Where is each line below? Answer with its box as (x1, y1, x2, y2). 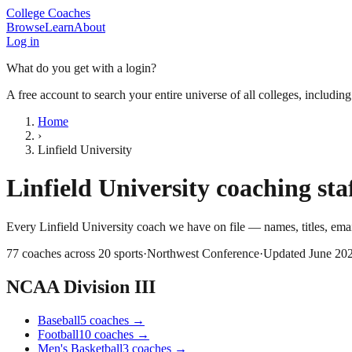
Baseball (38, 313, 80, 327)
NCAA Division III (6, 276, 156, 297)
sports (114, 246, 143, 260)
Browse (6, 20, 45, 34)
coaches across (22, 246, 98, 260)
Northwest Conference (147, 246, 259, 260)
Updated (263, 246, 309, 260)
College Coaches (6, 6, 90, 20)
